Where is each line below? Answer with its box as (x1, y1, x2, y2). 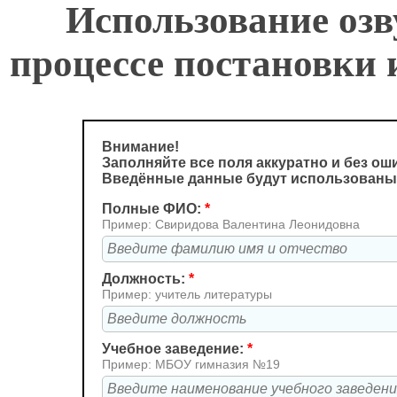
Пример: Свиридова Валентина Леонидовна (102, 217, 360, 231)
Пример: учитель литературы (102, 287, 272, 301)
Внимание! (102, 139, 179, 154)
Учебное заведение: (102, 341, 247, 356)
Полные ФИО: (102, 201, 205, 216)
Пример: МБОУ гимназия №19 (102, 357, 280, 371)
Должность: (102, 271, 189, 286)
